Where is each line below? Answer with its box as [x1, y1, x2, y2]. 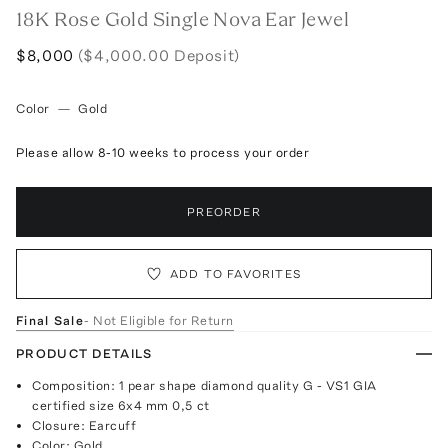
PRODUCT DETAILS [16, 345, 153, 361]
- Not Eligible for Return [84, 312, 234, 328]
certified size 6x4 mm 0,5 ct [32, 397, 210, 413]
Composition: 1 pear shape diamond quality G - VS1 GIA [32, 377, 377, 393]
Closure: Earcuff [32, 417, 137, 433]
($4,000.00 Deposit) [77, 45, 241, 65]
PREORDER [187, 204, 261, 219]
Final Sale [16, 312, 84, 328]
